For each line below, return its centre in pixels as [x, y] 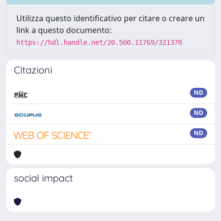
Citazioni [33, 70]
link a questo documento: [64, 30]
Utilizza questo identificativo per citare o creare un [110, 18]
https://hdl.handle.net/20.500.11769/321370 [99, 42]
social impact [43, 178]
